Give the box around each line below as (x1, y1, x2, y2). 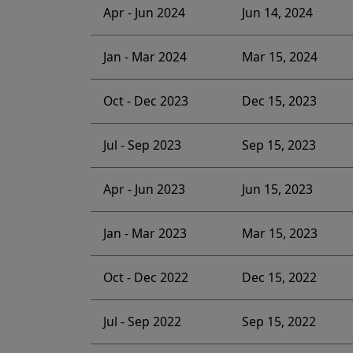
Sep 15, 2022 (241, 313, 316, 331)
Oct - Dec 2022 (102, 269, 188, 287)
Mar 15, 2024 (241, 48, 318, 66)
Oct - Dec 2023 (102, 92, 188, 110)
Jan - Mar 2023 (102, 225, 187, 243)
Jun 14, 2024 (241, 4, 313, 22)
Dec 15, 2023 (241, 92, 317, 110)
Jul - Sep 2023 (102, 136, 181, 154)
